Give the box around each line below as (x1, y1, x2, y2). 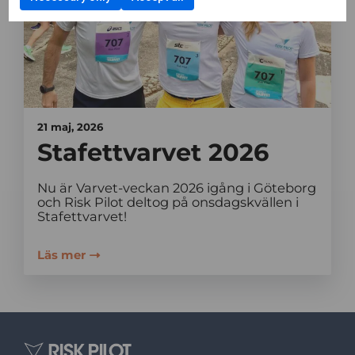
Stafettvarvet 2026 (36, 138, 269, 168)
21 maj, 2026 (36, 120, 103, 133)
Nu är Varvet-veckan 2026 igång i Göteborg (36, 179, 316, 196)
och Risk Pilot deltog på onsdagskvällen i (36, 193, 299, 210)
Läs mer (36, 247, 86, 262)
